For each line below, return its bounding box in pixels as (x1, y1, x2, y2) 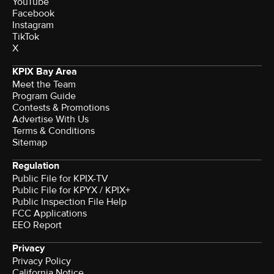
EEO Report (12, 218, 62, 231)
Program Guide (12, 89, 76, 102)
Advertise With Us (12, 113, 89, 125)
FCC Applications (12, 207, 87, 220)
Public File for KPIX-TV (12, 172, 108, 185)
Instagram (12, 18, 54, 31)
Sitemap (12, 136, 47, 149)
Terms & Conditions (12, 124, 95, 137)
